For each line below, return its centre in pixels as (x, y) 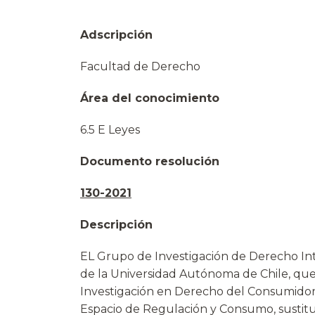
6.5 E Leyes (110, 130)
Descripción (116, 225)
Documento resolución (150, 161)
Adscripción (116, 35)
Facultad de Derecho (140, 66)
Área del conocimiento (150, 98)
